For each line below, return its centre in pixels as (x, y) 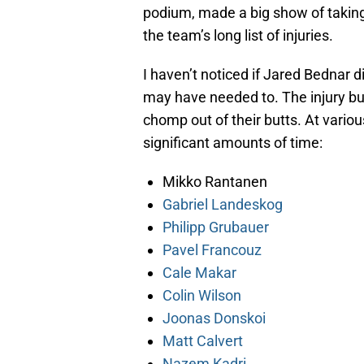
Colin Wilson (202, 296)
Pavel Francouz (212, 250)
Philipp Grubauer (216, 227)
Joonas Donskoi (214, 318)
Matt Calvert (203, 341)
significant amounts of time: (233, 143)
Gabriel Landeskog (223, 205)
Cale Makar (199, 273)
